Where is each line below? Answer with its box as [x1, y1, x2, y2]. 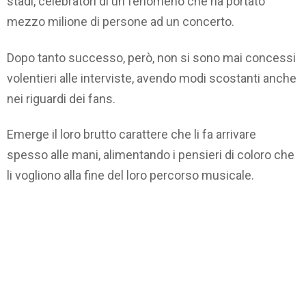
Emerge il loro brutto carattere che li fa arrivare [7, 127, 256, 142]
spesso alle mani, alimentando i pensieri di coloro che [7, 148, 294, 163]
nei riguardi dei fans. [7, 91, 115, 106]
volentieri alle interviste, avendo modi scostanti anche [7, 70, 296, 85]
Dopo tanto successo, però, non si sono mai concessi [7, 50, 296, 65]
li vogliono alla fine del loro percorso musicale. [7, 168, 254, 183]
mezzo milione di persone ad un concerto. [7, 14, 234, 29]
